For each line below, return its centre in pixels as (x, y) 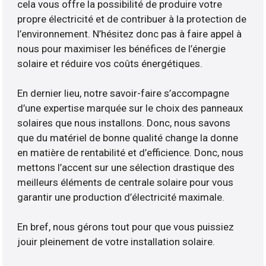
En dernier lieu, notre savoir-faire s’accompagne (123, 94)
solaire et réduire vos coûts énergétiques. (110, 64)
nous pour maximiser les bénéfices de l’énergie (122, 49)
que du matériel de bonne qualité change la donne (128, 138)
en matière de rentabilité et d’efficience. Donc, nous (131, 153)
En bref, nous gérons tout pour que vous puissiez (126, 227)
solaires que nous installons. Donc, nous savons (124, 123)
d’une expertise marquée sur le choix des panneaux (130, 108)
